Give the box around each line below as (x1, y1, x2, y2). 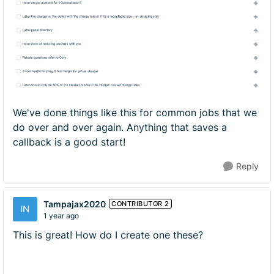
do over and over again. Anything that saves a (13, 121, 227, 133)
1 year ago (43, 210, 79, 220)
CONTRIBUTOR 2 (111, 199, 169, 208)
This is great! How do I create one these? (13, 229, 206, 241)
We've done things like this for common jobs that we (13, 106, 257, 119)
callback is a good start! (13, 136, 128, 148)
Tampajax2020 (43, 198, 106, 209)
